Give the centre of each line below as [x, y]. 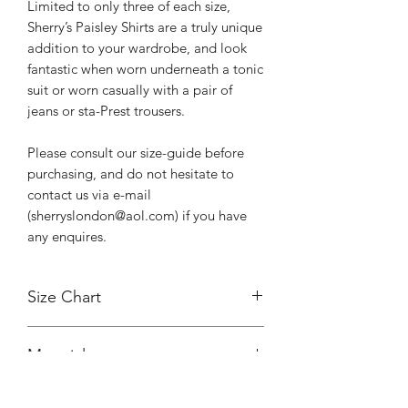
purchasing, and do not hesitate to [131, 173]
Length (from [211, 365]
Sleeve [192, 345]
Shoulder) [201, 385]
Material [56, 355]
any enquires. [67, 236]
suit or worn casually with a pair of [130, 89]
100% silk [57, 393]
